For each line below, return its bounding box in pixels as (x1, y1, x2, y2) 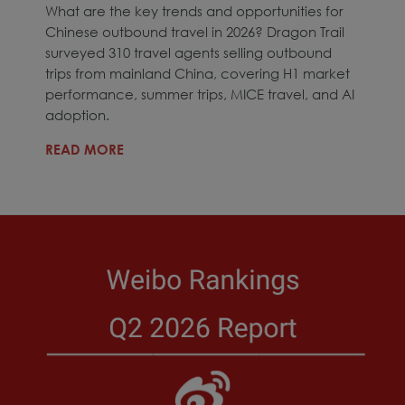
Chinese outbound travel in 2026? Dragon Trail (45, 23, 344, 40)
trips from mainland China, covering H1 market (45, 64, 350, 81)
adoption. (45, 106, 109, 123)
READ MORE (45, 140, 124, 157)
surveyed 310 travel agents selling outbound (45, 43, 332, 61)
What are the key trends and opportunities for (45, 2, 344, 19)
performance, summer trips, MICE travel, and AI (45, 85, 354, 102)
